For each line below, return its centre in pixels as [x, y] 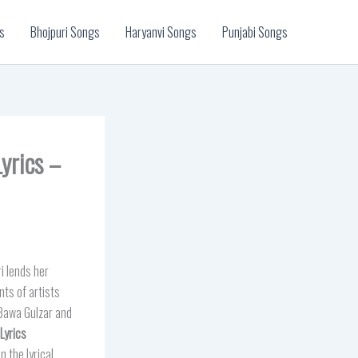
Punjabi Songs [255, 32]
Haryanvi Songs [161, 32]
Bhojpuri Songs [65, 32]
